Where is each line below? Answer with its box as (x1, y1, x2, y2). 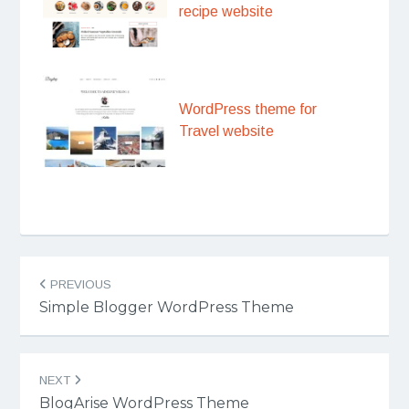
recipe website (179, 3, 274, 19)
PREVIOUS (46, 277, 111, 291)
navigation (19, 285, 146, 317)
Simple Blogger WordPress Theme (38, 298, 294, 316)
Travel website (179, 123, 275, 140)
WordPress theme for (179, 101, 318, 118)
